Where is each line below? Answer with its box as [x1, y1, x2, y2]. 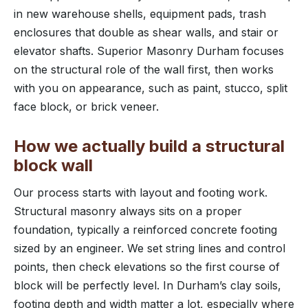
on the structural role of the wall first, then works [14, 62, 274, 76]
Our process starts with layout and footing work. [14, 185, 267, 199]
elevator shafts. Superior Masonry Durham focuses [14, 43, 284, 58]
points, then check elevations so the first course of [14, 259, 280, 274]
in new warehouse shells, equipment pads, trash [14, 6, 266, 21]
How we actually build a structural [14, 135, 285, 156]
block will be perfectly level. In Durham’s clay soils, [14, 278, 281, 292]
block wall [14, 155, 93, 175]
